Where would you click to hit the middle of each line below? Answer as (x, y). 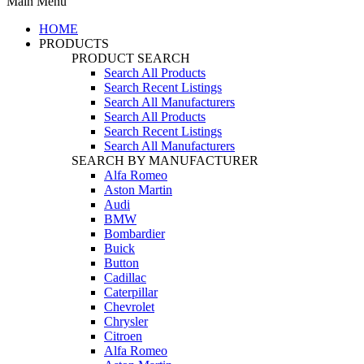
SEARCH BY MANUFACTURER (165, 161)
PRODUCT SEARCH (131, 58)
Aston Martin (138, 190)
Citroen (123, 336)
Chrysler (126, 322)
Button (121, 263)
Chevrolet (129, 307)
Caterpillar (131, 292)
